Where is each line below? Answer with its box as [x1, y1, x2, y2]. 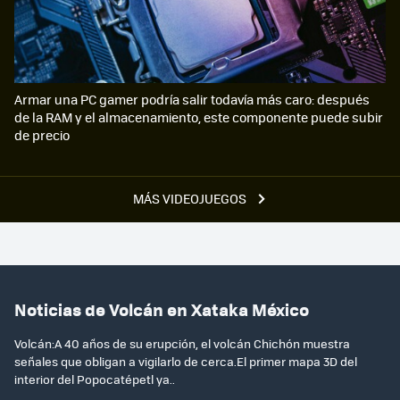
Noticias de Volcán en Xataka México [14, 296, 309, 321]
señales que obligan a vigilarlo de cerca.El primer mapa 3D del [14, 352, 357, 370]
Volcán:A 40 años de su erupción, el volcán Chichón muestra [14, 334, 350, 352]
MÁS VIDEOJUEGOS [133, 188, 249, 207]
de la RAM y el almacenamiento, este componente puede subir [14, 108, 383, 127]
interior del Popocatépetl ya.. [14, 370, 175, 387]
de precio [14, 126, 70, 145]
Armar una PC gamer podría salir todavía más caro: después [14, 90, 370, 109]
